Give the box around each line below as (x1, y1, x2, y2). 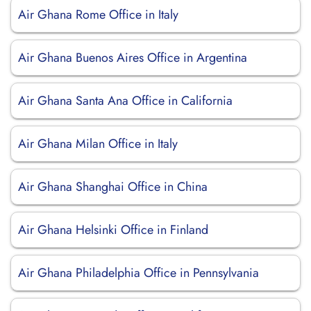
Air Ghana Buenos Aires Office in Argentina (18, 49, 247, 67)
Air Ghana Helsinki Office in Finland (18, 221, 208, 239)
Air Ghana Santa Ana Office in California (18, 92, 233, 110)
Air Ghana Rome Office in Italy (18, 6, 178, 24)
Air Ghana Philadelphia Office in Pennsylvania (18, 264, 259, 282)
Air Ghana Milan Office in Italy (18, 135, 178, 153)
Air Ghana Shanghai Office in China (18, 178, 208, 196)
